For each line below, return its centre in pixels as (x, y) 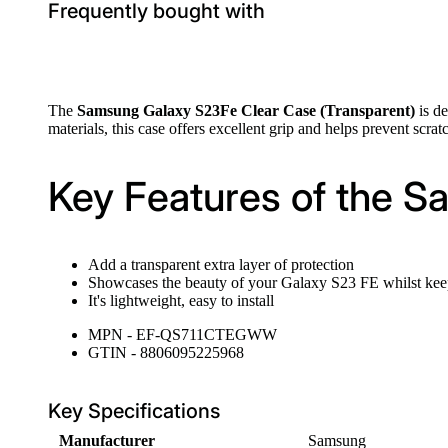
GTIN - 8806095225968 (166, 353)
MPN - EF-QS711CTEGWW (182, 335)
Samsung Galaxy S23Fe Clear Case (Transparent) (246, 110)
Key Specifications (134, 411)
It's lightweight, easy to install (181, 301)
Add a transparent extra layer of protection (221, 265)
